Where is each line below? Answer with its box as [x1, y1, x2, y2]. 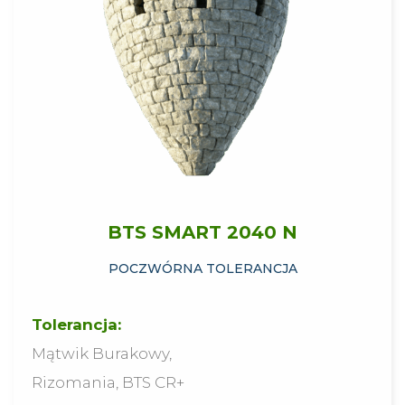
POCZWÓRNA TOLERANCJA [108, 259, 297, 277]
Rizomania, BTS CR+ [32, 372, 184, 391]
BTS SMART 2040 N [108, 221, 297, 243]
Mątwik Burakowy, [32, 344, 172, 363]
